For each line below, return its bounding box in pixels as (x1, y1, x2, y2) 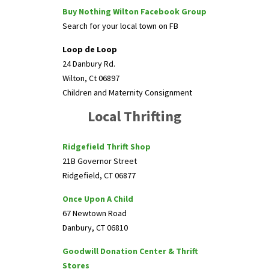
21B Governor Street (62, 156, 137, 166)
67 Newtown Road (62, 208, 127, 219)
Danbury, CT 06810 (62, 222, 128, 233)
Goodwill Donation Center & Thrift (62, 246, 198, 256)
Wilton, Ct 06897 (62, 73, 119, 83)
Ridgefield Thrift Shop (62, 141, 151, 152)
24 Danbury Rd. (62, 58, 115, 69)
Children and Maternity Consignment (62, 87, 192, 98)
